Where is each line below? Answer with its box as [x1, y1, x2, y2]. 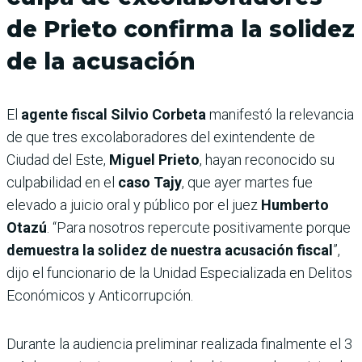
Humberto [261, 196, 329, 213]
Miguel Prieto [109, 150, 200, 168]
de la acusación [6, 47, 196, 75]
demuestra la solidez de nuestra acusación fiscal [6, 241, 333, 259]
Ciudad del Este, [6, 150, 109, 168]
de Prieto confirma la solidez [6, 15, 355, 43]
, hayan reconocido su [200, 150, 335, 168]
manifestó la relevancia [206, 105, 354, 123]
